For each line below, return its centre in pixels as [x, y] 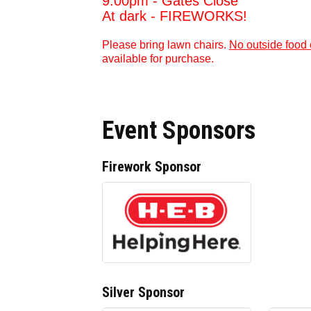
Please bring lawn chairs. [166, 45]
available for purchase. [158, 59]
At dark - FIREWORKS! [177, 16]
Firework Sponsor [152, 167]
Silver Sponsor [143, 293]
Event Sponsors [179, 131]
